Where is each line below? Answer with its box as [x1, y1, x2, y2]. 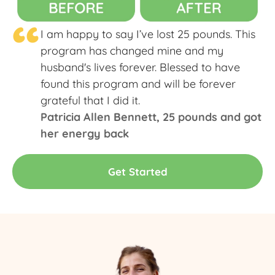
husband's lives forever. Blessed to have [41, 60, 240, 75]
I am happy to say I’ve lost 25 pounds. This [41, 27, 255, 42]
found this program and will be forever [41, 77, 236, 91]
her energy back [41, 126, 129, 141]
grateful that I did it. [41, 93, 140, 108]
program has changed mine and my [41, 44, 223, 58]
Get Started [107, 165, 168, 179]
